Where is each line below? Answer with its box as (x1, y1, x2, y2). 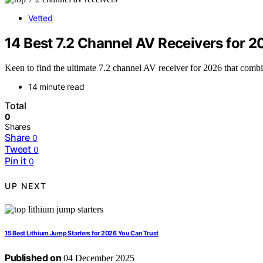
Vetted (28, 12, 53, 23)
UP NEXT (5, 180, 47, 191)
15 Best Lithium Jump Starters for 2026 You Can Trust (5, 230, 159, 238)
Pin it (5, 155, 26, 167)
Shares (5, 122, 31, 132)
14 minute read (28, 82, 85, 92)
